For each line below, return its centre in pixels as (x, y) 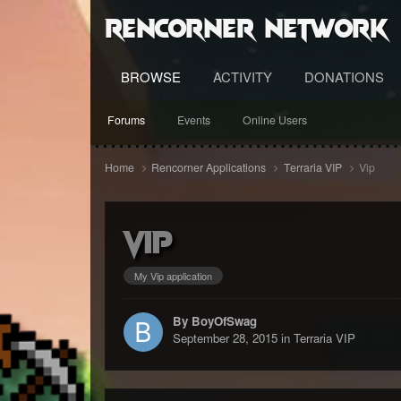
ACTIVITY (242, 77)
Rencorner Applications (210, 168)
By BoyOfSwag (214, 320)
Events (193, 120)
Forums (126, 120)
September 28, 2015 (225, 337)
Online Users (274, 120)
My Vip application (173, 275)
